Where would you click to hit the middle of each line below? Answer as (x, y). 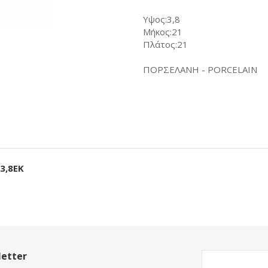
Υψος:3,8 (162, 19)
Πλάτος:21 (165, 44)
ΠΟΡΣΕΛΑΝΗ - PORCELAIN (200, 69)
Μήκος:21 (163, 32)
